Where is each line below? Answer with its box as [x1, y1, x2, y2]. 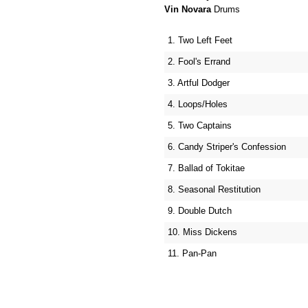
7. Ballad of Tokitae [168, 163, 245, 173]
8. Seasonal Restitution [168, 184, 261, 195]
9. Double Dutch [168, 206, 232, 216]
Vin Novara [164, 4, 211, 14]
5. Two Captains [168, 120, 232, 131]
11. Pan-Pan [168, 248, 217, 258]
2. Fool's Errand [168, 56, 230, 67]
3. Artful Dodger [168, 78, 230, 88]
